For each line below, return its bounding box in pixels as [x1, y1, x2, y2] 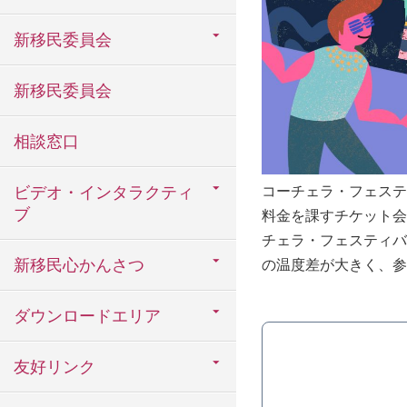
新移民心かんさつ [14, 256, 144, 274]
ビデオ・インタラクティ [14, 184, 194, 202]
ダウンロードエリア [14, 307, 161, 325]
